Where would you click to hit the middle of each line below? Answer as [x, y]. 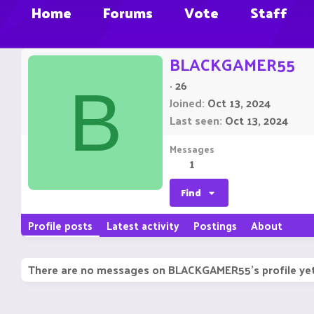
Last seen [194, 121]
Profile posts [60, 226]
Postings [215, 226]
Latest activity [143, 226]
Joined [186, 103]
